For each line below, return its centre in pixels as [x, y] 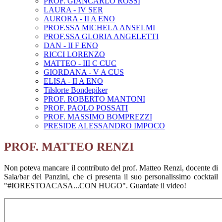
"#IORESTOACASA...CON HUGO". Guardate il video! [95, 186]
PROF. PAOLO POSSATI [86, 108]
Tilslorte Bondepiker [76, 90]
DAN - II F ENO [71, 46]
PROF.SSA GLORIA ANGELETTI [101, 37]
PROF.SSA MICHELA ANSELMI [99, 28]
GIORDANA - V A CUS [84, 72]
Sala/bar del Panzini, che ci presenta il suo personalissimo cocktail [111, 177]
